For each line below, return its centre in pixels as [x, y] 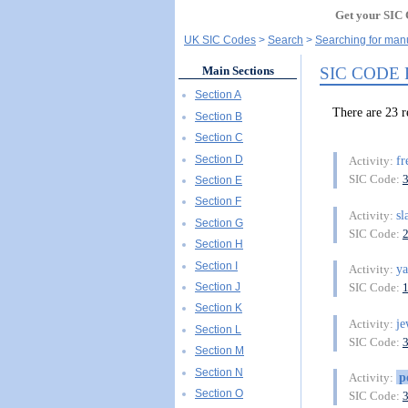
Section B [219, 116]
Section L [218, 329]
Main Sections [238, 71]
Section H [219, 245]
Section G [219, 223]
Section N [219, 372]
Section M [219, 351]
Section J [218, 286]
